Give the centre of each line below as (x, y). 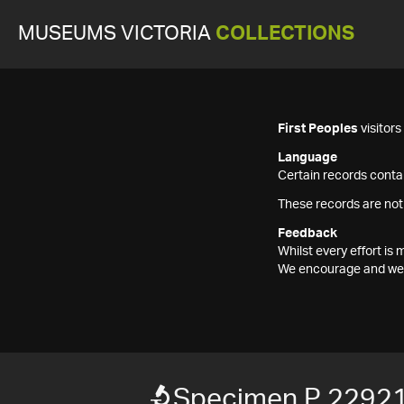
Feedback (308, 234)
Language (308, 158)
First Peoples (318, 129)
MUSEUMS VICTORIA (117, 34)
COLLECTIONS (285, 34)
